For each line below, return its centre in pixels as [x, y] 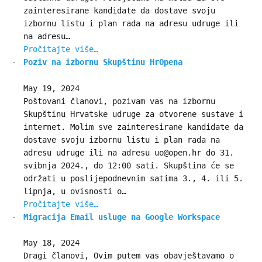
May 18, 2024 [51, 243]
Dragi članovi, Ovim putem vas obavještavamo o [129, 256]
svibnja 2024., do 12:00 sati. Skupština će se [129, 165]
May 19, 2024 [51, 88]
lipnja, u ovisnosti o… [75, 191]
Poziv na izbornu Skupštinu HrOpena [103, 62]
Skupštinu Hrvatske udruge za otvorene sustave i [133, 114]
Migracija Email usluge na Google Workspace [122, 217]
